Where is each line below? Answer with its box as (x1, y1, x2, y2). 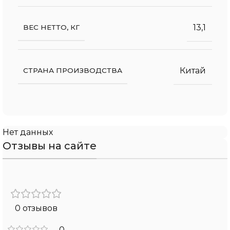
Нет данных (3, 127, 53, 137)
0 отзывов (15, 203, 57, 213)
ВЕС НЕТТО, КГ (23, 23, 80, 31)
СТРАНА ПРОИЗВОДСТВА (23, 66, 122, 74)
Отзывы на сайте (3, 139, 97, 152)
